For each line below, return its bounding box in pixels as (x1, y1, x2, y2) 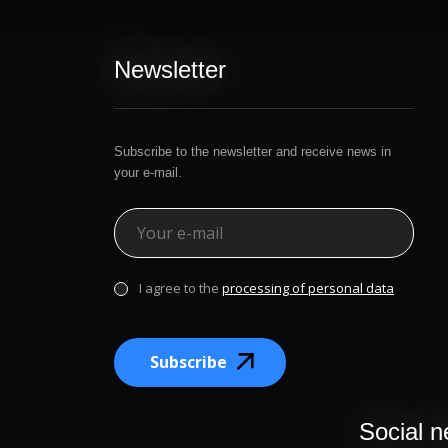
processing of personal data (222, 279, 394, 298)
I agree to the (139, 279, 222, 298)
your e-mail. (114, 165, 182, 181)
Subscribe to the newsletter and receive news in (114, 144, 391, 160)
